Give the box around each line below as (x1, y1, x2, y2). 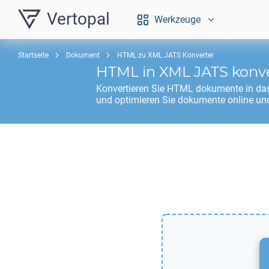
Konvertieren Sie (96, 83, 167, 94)
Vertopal (47, 9, 110, 29)
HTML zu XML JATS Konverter (117, 51, 214, 59)
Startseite (18, 51, 49, 59)
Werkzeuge (154, 14, 201, 25)
